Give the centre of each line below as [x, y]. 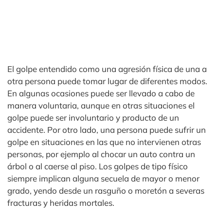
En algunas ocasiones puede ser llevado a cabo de [101, 93]
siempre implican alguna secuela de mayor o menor [103, 178]
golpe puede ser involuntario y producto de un [93, 118]
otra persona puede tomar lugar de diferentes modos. [107, 81]
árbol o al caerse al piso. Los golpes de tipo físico [98, 166]
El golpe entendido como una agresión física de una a [107, 69]
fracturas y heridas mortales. [61, 203]
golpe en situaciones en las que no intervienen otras [104, 142]
